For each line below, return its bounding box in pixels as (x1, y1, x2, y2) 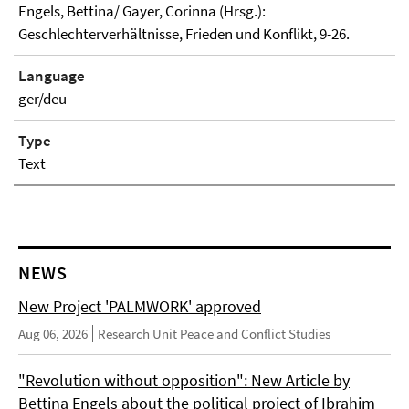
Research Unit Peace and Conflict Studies (98, 325, 330, 342)
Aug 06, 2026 (18, 325, 88, 342)
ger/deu (18, 89, 67, 109)
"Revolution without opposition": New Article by (18, 370, 350, 391)
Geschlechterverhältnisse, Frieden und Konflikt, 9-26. (18, 24, 350, 44)
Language (18, 66, 85, 86)
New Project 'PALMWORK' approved (18, 296, 261, 317)
